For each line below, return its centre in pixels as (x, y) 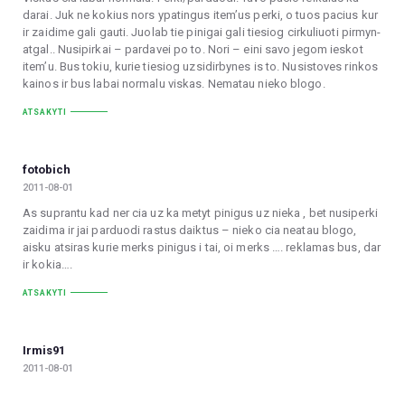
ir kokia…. (47, 264)
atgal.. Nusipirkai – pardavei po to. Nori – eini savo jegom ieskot (193, 49)
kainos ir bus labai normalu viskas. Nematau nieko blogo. (174, 83)
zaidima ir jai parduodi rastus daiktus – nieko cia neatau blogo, (190, 230)
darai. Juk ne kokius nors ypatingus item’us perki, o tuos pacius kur (200, 14)
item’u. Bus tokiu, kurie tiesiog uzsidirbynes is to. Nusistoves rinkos (201, 66)
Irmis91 (44, 351)
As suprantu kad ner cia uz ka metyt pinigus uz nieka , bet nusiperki (200, 212)
